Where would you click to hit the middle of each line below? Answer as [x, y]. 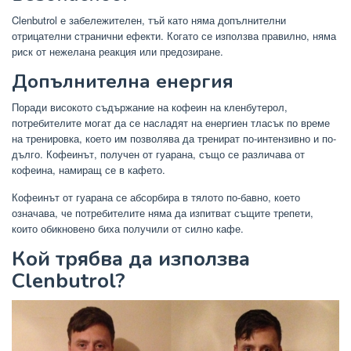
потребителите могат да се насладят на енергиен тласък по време [171, 123]
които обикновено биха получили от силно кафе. [128, 229]
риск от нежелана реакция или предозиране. [118, 52]
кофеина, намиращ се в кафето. [89, 170]
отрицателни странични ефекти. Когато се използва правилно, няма [174, 36]
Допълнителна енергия [123, 82]
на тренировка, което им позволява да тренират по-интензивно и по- [174, 139]
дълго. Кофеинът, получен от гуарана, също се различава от [158, 154]
